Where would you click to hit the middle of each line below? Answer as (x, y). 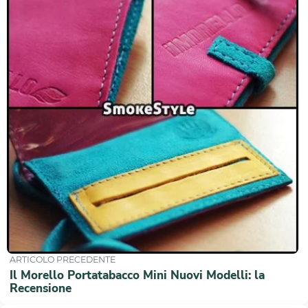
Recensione (40, 288)
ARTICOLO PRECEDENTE (62, 260)
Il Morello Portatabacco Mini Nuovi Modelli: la (137, 275)
